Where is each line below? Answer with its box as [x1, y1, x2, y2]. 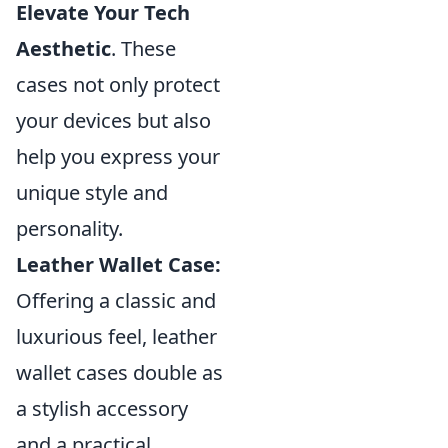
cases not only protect [16, 70, 220, 98]
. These [111, 34, 176, 62]
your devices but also [16, 106, 211, 134]
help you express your [16, 142, 220, 170]
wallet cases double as [16, 358, 223, 386]
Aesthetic [16, 34, 111, 62]
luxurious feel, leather [16, 322, 217, 350]
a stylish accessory [16, 394, 188, 422]
